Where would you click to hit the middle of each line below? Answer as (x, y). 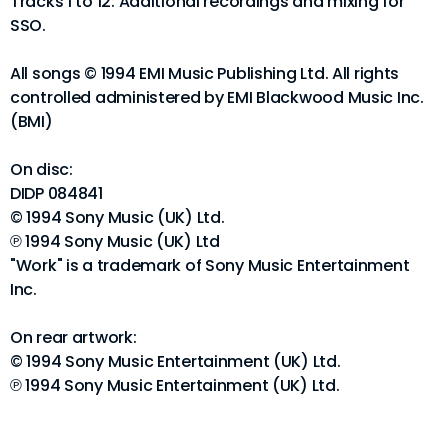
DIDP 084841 (56, 193)
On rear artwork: (73, 337)
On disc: (41, 169)
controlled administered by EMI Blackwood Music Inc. (217, 97)
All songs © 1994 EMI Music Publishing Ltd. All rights (205, 73)
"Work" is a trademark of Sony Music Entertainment (210, 265)
